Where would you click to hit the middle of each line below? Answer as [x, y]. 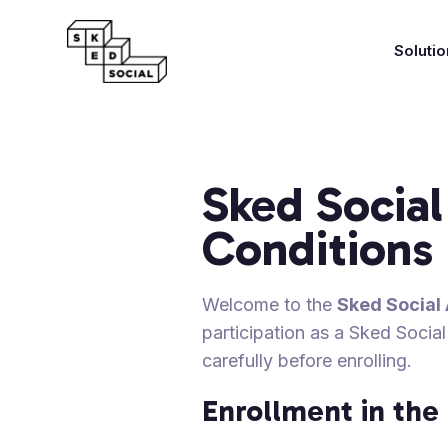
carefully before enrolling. [307, 360]
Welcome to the [269, 304]
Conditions [317, 248]
